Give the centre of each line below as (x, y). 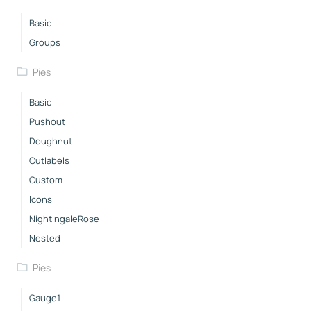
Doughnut (51, 141)
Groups (45, 42)
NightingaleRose (64, 218)
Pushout (47, 121)
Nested (45, 238)
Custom (46, 179)
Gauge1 (45, 297)
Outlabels (49, 160)
